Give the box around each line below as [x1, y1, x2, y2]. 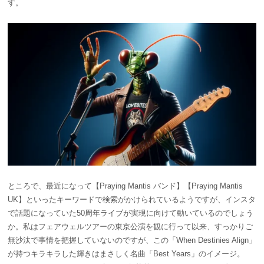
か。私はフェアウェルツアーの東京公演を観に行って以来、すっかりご [8, 222, 253, 232]
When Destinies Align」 [176, 236, 256, 245]
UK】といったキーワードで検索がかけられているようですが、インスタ [8, 195, 256, 204]
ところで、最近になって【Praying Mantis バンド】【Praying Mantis [8, 181, 243, 191]
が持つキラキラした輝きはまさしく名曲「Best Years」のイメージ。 [8, 249, 245, 259]
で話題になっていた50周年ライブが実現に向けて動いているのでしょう [8, 209, 253, 218]
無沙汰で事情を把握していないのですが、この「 [8, 236, 176, 245]
